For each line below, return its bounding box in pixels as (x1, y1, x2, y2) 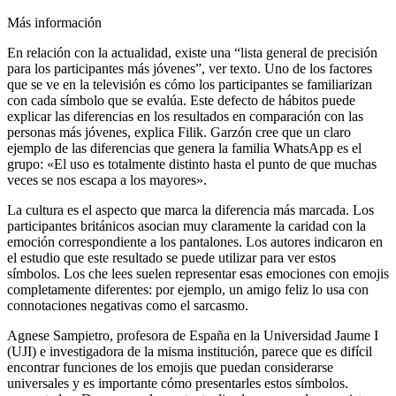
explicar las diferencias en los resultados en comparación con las (7, 108, 363, 124)
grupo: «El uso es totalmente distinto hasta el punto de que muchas (7, 156, 377, 171)
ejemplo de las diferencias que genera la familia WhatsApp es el (7, 140, 362, 156)
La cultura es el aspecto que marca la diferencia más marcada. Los (7, 202, 374, 217)
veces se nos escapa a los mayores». (7, 171, 207, 187)
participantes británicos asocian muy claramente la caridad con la (7, 217, 366, 233)
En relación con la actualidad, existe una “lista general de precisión (7, 44, 377, 60)
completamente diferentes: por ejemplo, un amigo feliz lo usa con (7, 281, 369, 297)
